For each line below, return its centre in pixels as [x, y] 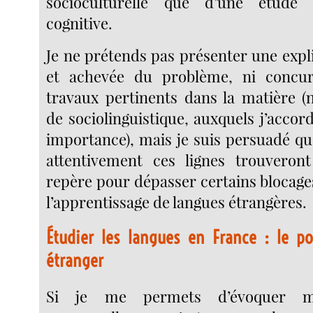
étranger [75, 261]
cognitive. [80, 23]
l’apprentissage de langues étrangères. [177, 202]
